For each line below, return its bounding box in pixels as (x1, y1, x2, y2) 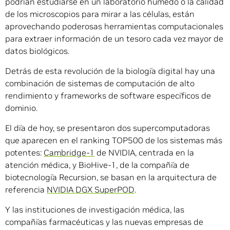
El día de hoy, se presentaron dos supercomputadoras (5, 123, 210, 133)
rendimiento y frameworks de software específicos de (5, 90, 211, 101)
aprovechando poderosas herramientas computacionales (5, 21, 223, 32)
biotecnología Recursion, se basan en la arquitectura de (5, 172, 217, 183)
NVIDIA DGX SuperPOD (47, 184, 135, 195)
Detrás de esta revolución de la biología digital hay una (5, 66, 215, 76)
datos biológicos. (5, 46, 69, 56)
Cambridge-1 (44, 147, 94, 158)
